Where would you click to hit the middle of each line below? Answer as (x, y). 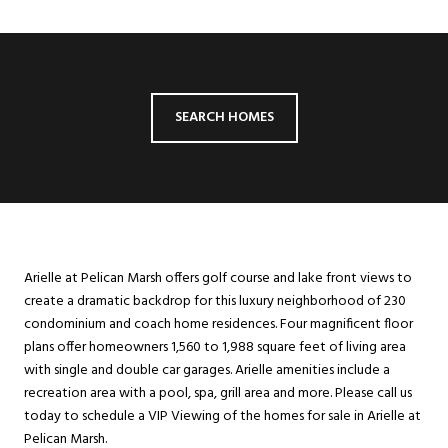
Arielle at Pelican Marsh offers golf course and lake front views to (218, 278)
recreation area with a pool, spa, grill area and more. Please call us (218, 393)
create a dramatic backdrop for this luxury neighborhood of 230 (215, 301)
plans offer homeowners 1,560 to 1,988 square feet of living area (215, 347)
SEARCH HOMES (224, 117)
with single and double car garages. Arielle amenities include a (207, 370)
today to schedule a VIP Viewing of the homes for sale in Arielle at (222, 416)
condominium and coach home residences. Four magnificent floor (218, 324)
